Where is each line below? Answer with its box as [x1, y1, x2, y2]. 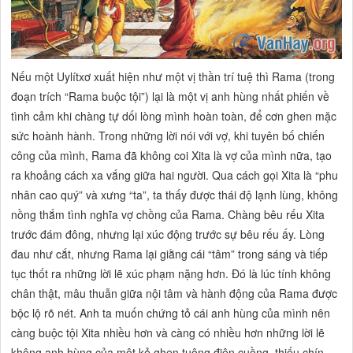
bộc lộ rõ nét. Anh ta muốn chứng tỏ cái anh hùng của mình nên [11, 305, 331, 321]
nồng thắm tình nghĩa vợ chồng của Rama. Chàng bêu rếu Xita [11, 206, 325, 223]
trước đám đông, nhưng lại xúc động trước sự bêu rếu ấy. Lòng [11, 226, 325, 243]
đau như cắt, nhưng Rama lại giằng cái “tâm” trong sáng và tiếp [11, 246, 329, 262]
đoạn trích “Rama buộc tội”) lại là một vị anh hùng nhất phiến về [11, 88, 330, 105]
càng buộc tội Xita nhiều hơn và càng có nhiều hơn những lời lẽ [11, 325, 325, 341]
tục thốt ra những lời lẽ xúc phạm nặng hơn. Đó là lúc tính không [11, 266, 332, 282]
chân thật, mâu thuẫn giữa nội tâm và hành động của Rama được [11, 285, 338, 302]
